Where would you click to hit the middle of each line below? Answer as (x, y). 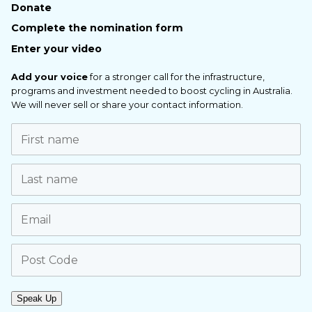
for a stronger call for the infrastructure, (176, 77)
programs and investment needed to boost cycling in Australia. (152, 91)
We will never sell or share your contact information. (127, 104)
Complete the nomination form (97, 28)
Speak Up (37, 298)
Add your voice (49, 77)
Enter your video (56, 48)
